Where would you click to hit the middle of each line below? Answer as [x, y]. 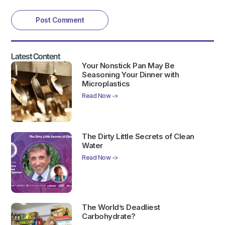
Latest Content [36, 57]
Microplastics [106, 84]
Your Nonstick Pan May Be [128, 66]
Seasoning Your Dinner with [131, 75]
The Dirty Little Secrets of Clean [138, 137]
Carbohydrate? [109, 216]
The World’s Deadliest [121, 207]
